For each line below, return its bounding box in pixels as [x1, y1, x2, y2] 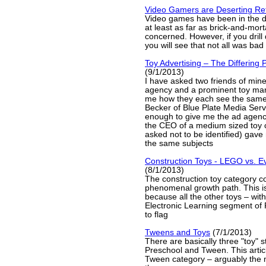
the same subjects [145, 139, 213, 148]
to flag [145, 210, 168, 219]
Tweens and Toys [145, 228, 210, 237]
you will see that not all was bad [145, 41, 264, 50]
